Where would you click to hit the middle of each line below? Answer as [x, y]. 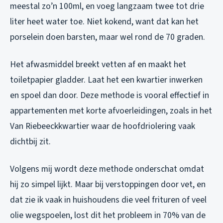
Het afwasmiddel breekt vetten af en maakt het [98, 65]
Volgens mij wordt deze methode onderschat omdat [107, 169]
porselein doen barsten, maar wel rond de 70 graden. [108, 37]
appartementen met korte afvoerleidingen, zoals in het [111, 111]
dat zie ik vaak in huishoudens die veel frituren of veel [108, 200]
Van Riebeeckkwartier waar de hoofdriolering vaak [103, 126]
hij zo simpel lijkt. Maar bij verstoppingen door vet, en [108, 185]
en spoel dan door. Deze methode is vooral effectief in [110, 96]
